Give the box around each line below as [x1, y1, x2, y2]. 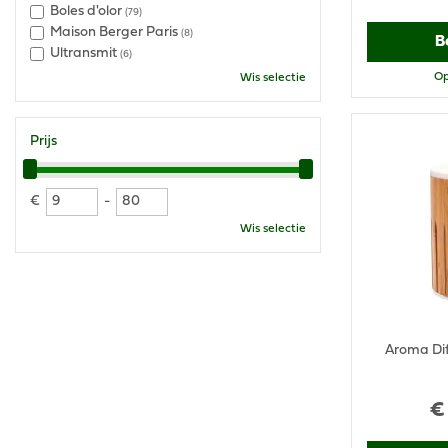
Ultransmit [50, 47, 120, 61]
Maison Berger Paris [50, 26, 181, 40]
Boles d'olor [50, 5, 125, 19]
